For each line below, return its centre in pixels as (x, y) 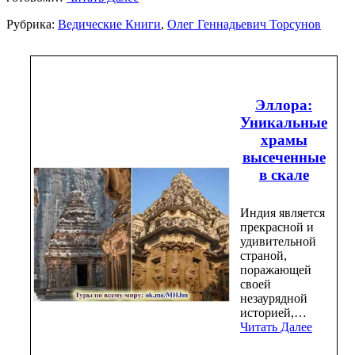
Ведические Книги (109, 24)
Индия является (282, 213)
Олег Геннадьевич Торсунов (244, 24)
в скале (284, 174)
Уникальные (284, 122)
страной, (263, 256)
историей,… (273, 313)
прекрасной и (277, 227)
